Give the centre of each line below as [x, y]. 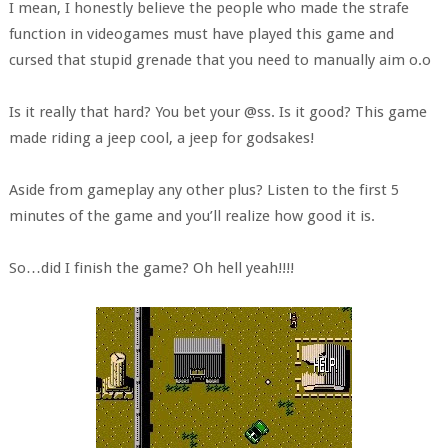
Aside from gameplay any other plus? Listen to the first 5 [203, 190]
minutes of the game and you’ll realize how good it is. [191, 216]
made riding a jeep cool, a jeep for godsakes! [161, 138]
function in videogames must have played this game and [201, 34]
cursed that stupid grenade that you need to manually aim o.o [219, 60]
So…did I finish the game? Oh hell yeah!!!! [151, 268]
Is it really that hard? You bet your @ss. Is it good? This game [217, 112]
